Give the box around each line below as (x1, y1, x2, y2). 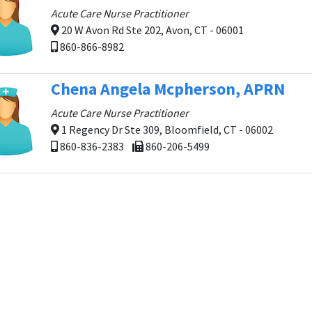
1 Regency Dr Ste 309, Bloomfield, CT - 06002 (59, 123, 273, 136)
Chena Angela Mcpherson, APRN (51, 78, 285, 100)
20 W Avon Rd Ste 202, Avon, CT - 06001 (59, 23, 244, 37)
